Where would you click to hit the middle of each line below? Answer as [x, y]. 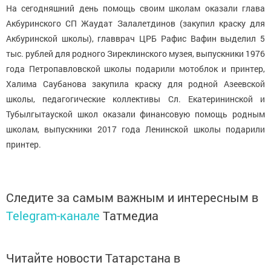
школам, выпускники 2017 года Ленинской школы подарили [135, 129]
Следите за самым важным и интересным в [132, 198]
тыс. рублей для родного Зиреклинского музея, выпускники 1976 [135, 54]
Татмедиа [131, 216]
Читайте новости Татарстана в [93, 258]
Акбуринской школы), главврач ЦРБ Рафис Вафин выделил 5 [135, 39]
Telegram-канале [53, 216]
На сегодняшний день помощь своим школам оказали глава [135, 8]
